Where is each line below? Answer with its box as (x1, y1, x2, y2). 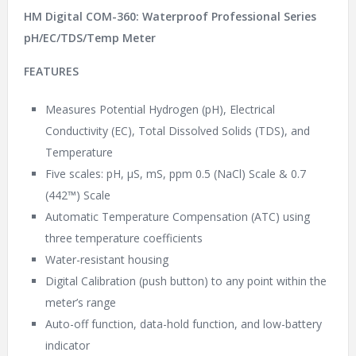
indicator (44, 338, 90, 354)
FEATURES (23, 64, 79, 79)
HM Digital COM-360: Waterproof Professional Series (23, 9, 316, 25)
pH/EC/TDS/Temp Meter (23, 30, 156, 46)
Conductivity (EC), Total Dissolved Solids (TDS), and (44, 123, 310, 139)
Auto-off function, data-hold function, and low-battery (44, 316, 322, 332)
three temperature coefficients (44, 230, 203, 246)
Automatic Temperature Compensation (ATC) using (44, 209, 310, 225)
